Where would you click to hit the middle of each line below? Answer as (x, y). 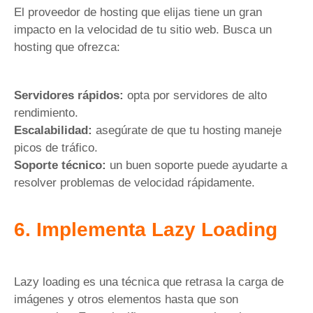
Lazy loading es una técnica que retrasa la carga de (149, 282)
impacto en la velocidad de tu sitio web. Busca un (143, 29)
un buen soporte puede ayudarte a (197, 166)
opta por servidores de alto (195, 96)
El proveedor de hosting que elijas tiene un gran (138, 12)
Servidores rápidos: (69, 96)
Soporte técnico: (60, 166)
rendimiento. (46, 113)
